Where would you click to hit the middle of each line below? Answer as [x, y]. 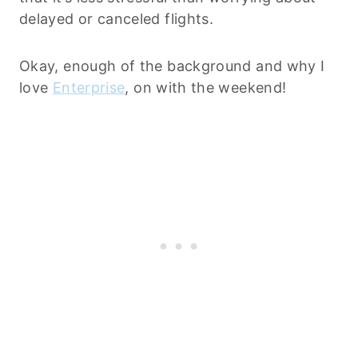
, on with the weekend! [206, 87]
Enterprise [89, 87]
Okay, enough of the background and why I [172, 66]
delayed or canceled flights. [117, 18]
